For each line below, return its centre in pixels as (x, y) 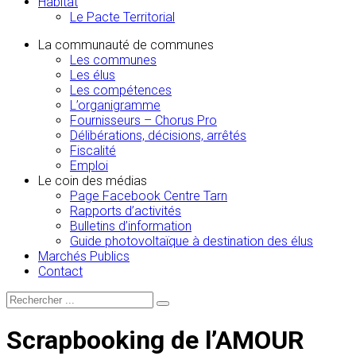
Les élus (93, 75)
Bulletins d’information (131, 226)
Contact (60, 271)
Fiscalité (93, 151)
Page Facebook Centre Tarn (149, 196)
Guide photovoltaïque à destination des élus (192, 241)
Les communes (113, 60)
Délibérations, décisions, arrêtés (158, 135)
